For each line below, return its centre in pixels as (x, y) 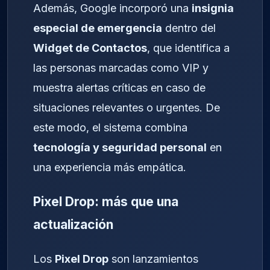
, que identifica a (188, 48)
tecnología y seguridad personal (120, 147)
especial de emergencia (98, 28)
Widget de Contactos (90, 48)
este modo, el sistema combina (110, 127)
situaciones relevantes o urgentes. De (127, 107)
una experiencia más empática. (110, 167)
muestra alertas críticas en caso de (119, 87)
